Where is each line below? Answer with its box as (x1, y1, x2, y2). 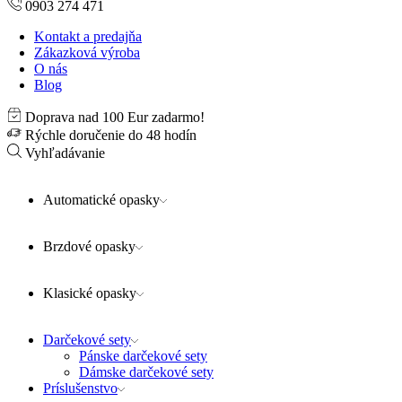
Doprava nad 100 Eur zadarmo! (25, 109, 205, 125)
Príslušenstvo (43, 380, 118, 396)
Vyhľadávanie (25, 145, 105, 161)
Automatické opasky (43, 192, 160, 207)
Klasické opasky (43, 285, 136, 301)
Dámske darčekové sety (79, 364, 214, 380)
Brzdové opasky (43, 239, 135, 254)
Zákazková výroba (34, 45, 140, 60)
